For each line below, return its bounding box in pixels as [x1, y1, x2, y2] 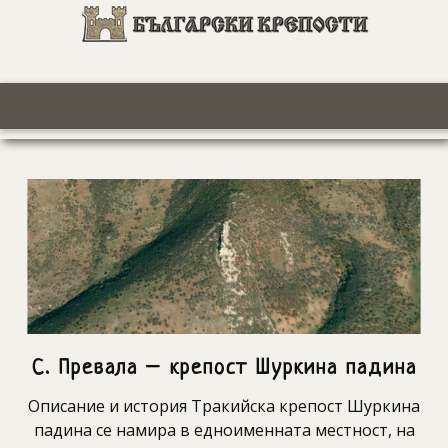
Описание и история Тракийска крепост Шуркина [28, 395, 420, 418]
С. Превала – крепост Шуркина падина [31, 357, 417, 381]
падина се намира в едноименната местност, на [33, 419, 415, 442]
